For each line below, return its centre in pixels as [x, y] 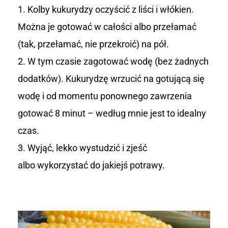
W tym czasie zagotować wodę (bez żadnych [118, 62]
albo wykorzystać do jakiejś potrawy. [91, 165]
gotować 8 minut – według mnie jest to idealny [112, 113]
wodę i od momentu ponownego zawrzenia [105, 96]
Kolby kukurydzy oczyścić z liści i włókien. [111, 10]
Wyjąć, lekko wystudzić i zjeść [87, 148]
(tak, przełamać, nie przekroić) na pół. [93, 44]
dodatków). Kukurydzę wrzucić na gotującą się [111, 79]
